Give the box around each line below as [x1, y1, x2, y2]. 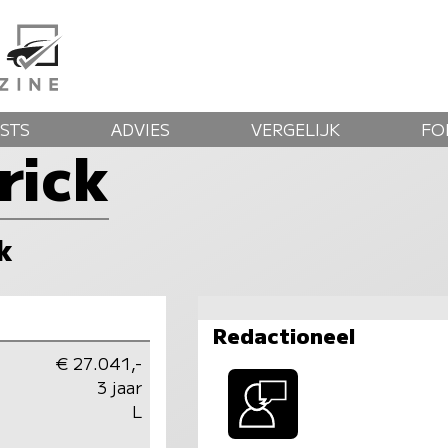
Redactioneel [212, 319, 355, 350]
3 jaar [96, 374, 142, 399]
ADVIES [110, 116, 170, 141]
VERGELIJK [251, 116, 341, 141]
